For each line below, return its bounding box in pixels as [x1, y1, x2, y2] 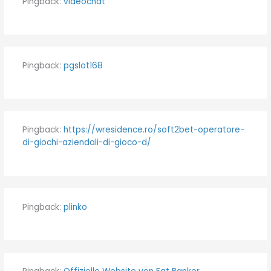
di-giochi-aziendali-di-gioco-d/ [22, 137, 151, 149]
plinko [63, 201, 87, 213]
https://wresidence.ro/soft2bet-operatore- [63, 124, 244, 136]
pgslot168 [63, 60, 103, 71]
